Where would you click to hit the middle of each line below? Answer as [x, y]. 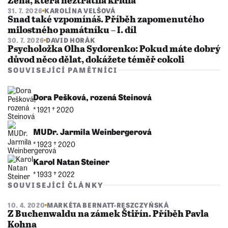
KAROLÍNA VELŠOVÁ [80, 11]
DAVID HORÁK [71, 40]
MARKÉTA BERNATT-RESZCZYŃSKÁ [108, 205]
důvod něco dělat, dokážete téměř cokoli [96, 60]
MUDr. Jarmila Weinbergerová [92, 131]
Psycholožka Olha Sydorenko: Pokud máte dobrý [114, 50]
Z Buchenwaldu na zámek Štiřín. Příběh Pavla [108, 215]
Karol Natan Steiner [71, 161]
